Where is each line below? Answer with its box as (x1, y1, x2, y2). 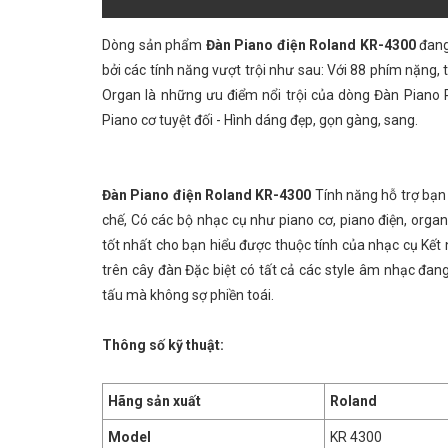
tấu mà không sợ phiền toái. (102, 287, 274, 303)
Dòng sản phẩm (102, 37, 206, 53)
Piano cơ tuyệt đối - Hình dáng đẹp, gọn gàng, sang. (102, 112, 418, 128)
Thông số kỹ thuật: (102, 337, 224, 353)
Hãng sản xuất (108, 393, 204, 409)
